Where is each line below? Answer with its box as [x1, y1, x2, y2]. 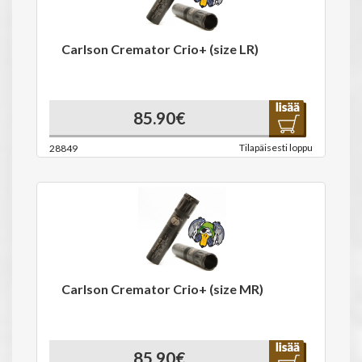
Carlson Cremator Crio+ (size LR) [61, 41, 259, 57]
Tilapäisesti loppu [239, 141, 313, 154]
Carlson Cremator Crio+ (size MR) [61, 281, 263, 297]
